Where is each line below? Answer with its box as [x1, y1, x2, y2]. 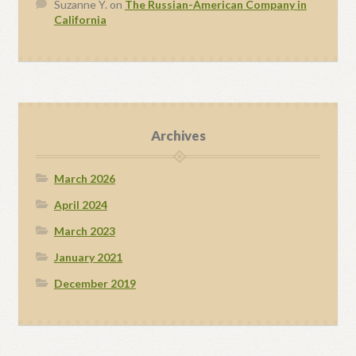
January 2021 [53, 250, 122, 265]
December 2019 [53, 277, 136, 291]
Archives [150, 127, 206, 145]
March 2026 [53, 172, 115, 186]
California [53, 13, 106, 27]
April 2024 [53, 198, 107, 212]
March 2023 [53, 224, 115, 238]
